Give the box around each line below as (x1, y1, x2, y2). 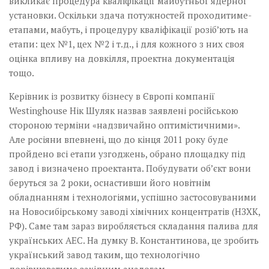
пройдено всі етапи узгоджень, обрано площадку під (9, 148, 246, 160)
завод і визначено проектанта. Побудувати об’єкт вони (9, 162, 251, 175)
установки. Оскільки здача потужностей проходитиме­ (9, 9, 252, 22)
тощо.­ (9, 67, 34, 79)
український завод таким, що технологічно (9, 249, 200, 261)
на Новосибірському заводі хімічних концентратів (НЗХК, (9, 205, 260, 218)
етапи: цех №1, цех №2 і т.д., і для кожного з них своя (9, 38, 244, 50)
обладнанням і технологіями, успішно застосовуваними (9, 191, 256, 204)
